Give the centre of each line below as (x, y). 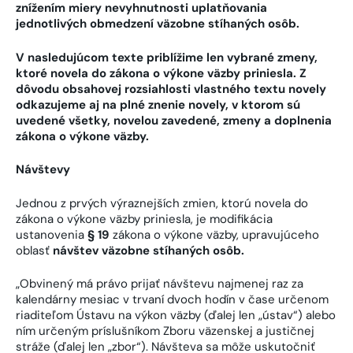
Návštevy (43, 170)
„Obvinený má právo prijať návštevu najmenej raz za (160, 284)
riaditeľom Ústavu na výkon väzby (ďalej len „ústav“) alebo (176, 316)
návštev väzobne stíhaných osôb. (149, 250)
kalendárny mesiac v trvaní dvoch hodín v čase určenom (172, 300)
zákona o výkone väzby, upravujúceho (214, 234)
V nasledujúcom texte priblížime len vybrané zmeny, (167, 57)
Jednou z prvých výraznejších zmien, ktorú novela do (162, 203)
